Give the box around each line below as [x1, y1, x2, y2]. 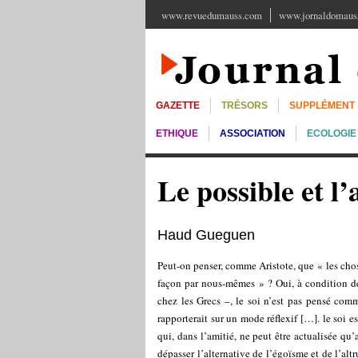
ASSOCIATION [220, 128, 285, 139]
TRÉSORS [221, 100, 268, 111]
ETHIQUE [156, 128, 198, 139]
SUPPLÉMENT [289, 100, 355, 111]
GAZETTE [156, 100, 200, 111]
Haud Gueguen [157, 227, 255, 243]
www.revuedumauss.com [161, 8, 262, 22]
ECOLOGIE [307, 128, 356, 139]
